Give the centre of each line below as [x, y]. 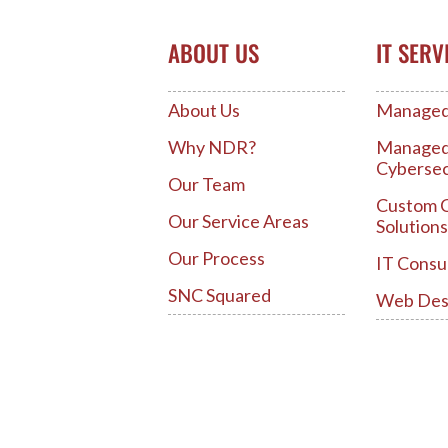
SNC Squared [219, 294]
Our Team [206, 183]
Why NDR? [212, 146]
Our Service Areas [238, 220]
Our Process [216, 257]
